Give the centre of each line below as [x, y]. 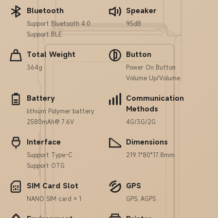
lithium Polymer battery [60, 111]
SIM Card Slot [53, 186]
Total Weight [51, 54]
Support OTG [46, 165]
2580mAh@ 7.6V [50, 122]
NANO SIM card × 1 [54, 199]
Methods [142, 109]
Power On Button [151, 67]
